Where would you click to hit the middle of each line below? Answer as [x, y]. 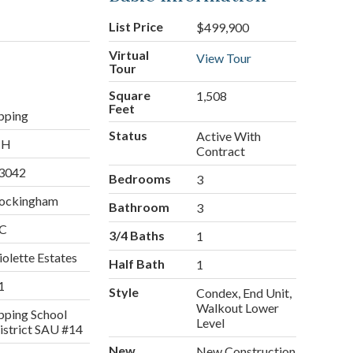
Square [129, 95]
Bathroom [139, 207]
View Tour [224, 58]
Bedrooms [139, 179]
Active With [229, 136]
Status [128, 136]
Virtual [128, 55]
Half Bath [136, 264]
